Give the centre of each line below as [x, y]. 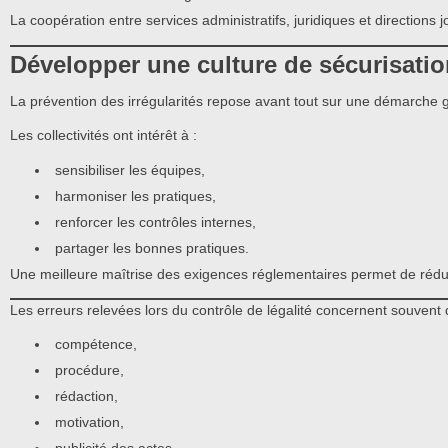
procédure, [89, 370]
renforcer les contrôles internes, [155, 221]
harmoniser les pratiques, [135, 195]
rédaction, [86, 396]
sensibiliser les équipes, [130, 169]
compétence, [96, 344]
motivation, [89, 422]
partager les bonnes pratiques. [152, 247]
